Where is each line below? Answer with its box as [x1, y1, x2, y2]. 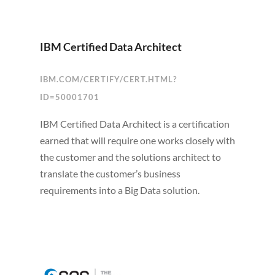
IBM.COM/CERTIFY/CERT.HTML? [39, 74, 177, 85]
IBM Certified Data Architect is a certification [39, 118, 230, 130]
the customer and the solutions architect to [39, 151, 221, 163]
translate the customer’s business [39, 168, 180, 180]
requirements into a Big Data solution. [39, 184, 199, 196]
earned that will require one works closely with [39, 134, 235, 147]
